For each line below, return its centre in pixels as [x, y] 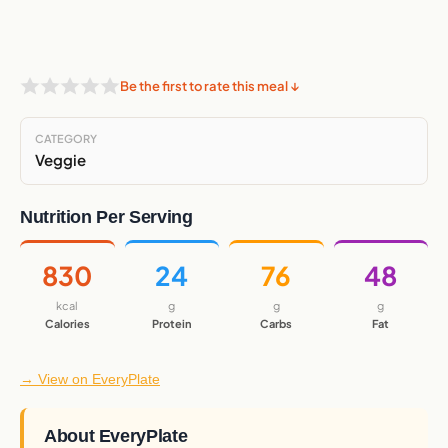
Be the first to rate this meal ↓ [209, 85]
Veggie [60, 159]
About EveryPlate [116, 435]
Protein [171, 323]
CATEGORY [66, 138]
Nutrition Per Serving [106, 216]
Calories [67, 323]
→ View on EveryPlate [90, 378]
